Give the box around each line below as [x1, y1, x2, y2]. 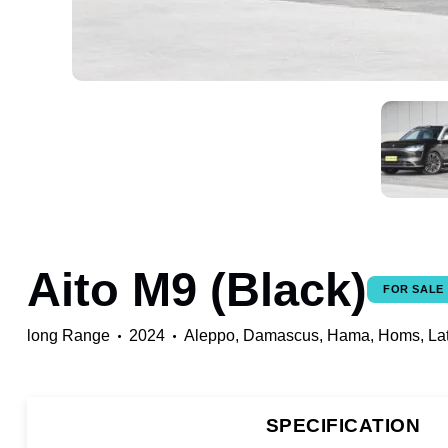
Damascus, [243, 326, 327, 344]
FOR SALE [383, 282, 444, 295]
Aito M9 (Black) [27, 262, 367, 316]
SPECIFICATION [265, 414, 421, 436]
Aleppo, [184, 326, 243, 344]
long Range [27, 326, 110, 344]
